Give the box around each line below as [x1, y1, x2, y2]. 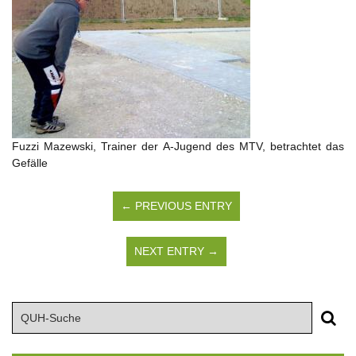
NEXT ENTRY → [133, 244, 219, 257]
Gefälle [12, 156, 48, 169]
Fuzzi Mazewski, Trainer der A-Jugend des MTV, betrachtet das [12, 139, 344, 153]
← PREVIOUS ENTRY [120, 199, 232, 212]
